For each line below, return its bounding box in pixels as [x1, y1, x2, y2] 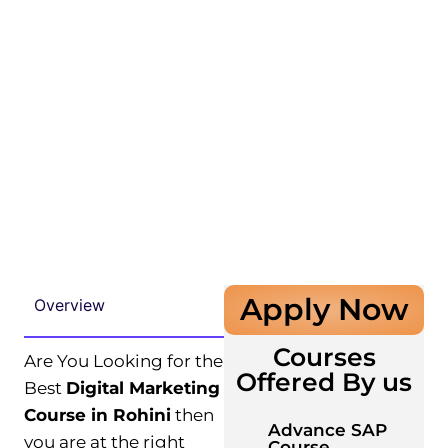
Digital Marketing [66, 377, 220, 398]
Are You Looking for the [24, 350, 223, 371]
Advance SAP [268, 420, 387, 440]
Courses [272, 341, 376, 372]
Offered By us [236, 366, 412, 397]
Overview [34, 294, 105, 315]
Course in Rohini [24, 404, 171, 425]
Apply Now [239, 290, 409, 328]
